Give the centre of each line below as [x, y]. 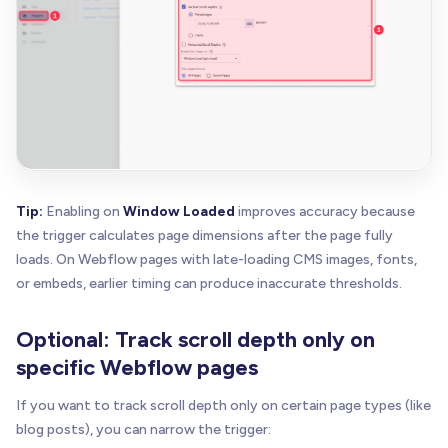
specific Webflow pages [137, 368]
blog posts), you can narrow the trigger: [143, 430]
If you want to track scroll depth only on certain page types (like [223, 406]
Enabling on [83, 212]
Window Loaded [179, 212]
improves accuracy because [325, 212]
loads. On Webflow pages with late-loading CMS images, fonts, [216, 260]
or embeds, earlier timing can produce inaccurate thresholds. [209, 284]
